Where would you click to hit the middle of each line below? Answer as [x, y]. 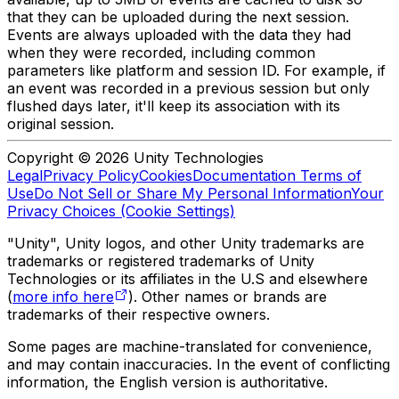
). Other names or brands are [228, 297]
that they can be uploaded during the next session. [178, 17]
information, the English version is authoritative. [167, 383]
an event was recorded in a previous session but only [188, 89]
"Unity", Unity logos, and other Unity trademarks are [186, 244]
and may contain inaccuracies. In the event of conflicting [199, 365]
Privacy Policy [91, 176]
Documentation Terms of [277, 176]
